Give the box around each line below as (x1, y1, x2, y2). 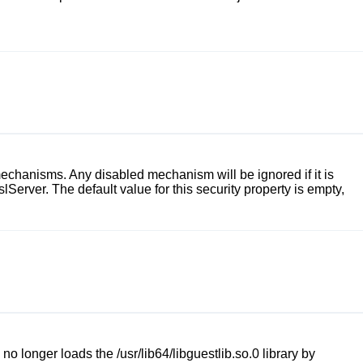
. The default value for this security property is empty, (45, 182, 344, 196)
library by (259, 347, 315, 361)
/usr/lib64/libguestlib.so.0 (117, 347, 259, 361)
